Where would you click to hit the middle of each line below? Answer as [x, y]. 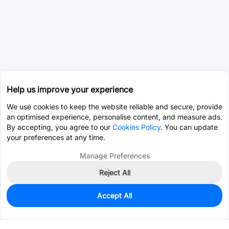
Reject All [114, 173]
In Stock [26, 199]
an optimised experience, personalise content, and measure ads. [114, 117]
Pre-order [180, 204]
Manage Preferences [114, 156]
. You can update [189, 127]
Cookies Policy [136, 127]
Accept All [114, 196]
